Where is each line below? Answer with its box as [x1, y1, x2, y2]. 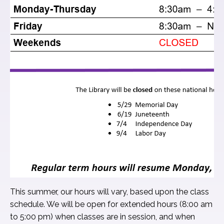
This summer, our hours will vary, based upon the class [10, 187, 209, 196]
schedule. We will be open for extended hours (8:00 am [10, 199, 212, 209]
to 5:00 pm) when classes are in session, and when [10, 212, 195, 221]
